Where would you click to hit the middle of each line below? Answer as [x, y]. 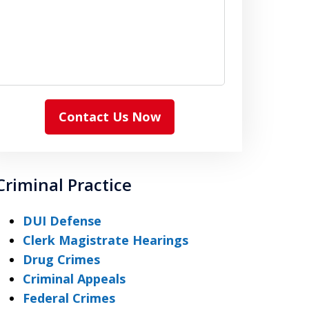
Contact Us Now [110, 117]
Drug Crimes [61, 259]
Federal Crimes [69, 298]
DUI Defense [62, 221]
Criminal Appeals [74, 279]
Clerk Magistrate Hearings [105, 240]
